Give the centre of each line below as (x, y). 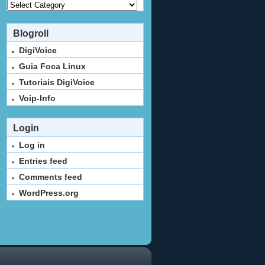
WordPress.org (49, 193)
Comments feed (51, 177)
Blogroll (31, 33)
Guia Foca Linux (52, 66)
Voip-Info (37, 98)
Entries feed (43, 161)
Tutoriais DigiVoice (57, 82)
